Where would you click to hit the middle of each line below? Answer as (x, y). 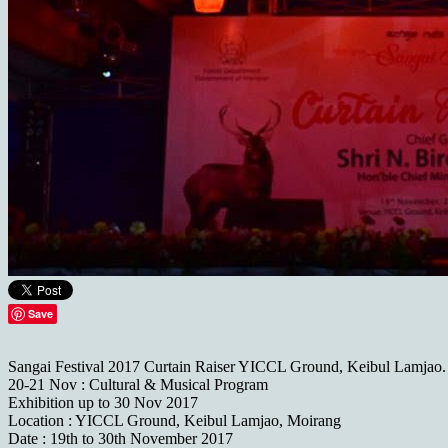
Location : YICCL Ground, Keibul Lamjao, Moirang (174, 421)
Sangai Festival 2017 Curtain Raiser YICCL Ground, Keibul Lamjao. (227, 367)
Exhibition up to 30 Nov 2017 (103, 403)
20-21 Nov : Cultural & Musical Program (138, 385)
